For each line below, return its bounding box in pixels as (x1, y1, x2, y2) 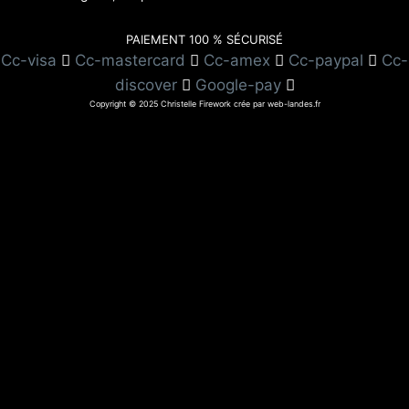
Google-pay (194, 76, 281, 95)
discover (114, 76, 177, 95)
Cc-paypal (288, 51, 363, 70)
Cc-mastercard (75, 51, 185, 70)
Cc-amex (204, 51, 270, 70)
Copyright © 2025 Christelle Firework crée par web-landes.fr (89, 99, 320, 110)
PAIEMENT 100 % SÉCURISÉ (126, 32, 283, 47)
